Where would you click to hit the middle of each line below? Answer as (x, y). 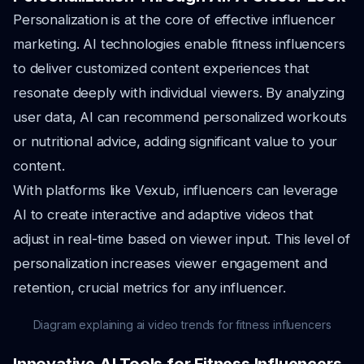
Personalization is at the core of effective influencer (174, 19)
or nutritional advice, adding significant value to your (175, 141)
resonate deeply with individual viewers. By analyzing (179, 93)
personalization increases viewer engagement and (170, 263)
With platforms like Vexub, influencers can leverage (175, 190)
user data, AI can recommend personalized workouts (180, 117)
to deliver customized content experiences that (161, 68)
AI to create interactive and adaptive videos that (164, 214)
